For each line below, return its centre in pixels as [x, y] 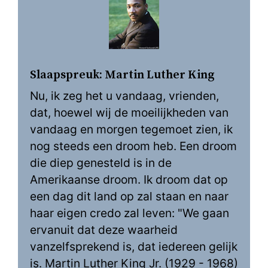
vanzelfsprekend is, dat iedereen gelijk [134, 246]
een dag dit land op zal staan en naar [129, 196]
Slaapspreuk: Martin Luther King [122, 75]
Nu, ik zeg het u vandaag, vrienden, [124, 96]
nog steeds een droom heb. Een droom [133, 146]
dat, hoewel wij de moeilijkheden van [129, 112]
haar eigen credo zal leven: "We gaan [130, 213]
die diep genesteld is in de [101, 163]
